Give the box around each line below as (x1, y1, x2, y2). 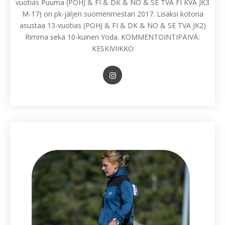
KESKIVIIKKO (91, 44, 134, 54)
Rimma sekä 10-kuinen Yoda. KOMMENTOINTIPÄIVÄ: (25, 32, 200, 42)
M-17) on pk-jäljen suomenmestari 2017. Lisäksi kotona (22, 9, 203, 19)
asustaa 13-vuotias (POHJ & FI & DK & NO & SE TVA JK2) (19, 21, 206, 31)
